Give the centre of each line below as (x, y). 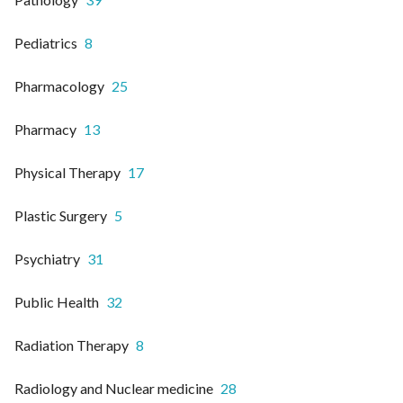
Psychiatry (47, 258)
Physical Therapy (67, 172)
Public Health (57, 301)
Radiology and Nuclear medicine (114, 388)
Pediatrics (46, 42)
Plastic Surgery (61, 215)
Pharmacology (59, 85)
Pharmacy (45, 129)
